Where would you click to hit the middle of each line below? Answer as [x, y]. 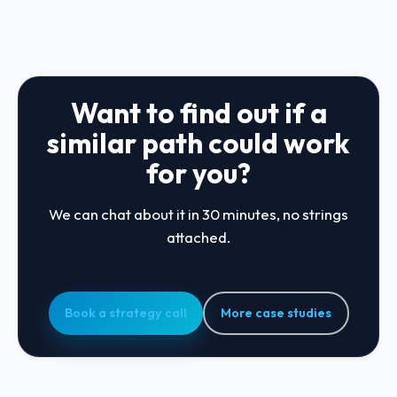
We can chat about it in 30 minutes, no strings [198, 214]
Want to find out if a [198, 113]
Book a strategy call [125, 313]
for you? [198, 173]
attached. [198, 237]
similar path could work [198, 143]
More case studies [276, 313]
